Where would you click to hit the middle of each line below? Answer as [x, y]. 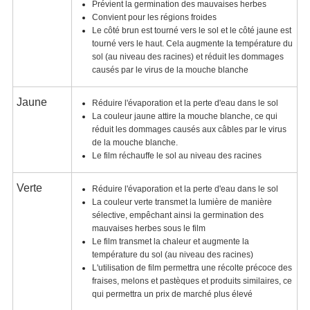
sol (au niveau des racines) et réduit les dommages [188, 56]
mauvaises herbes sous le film [148, 228]
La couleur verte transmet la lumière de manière [182, 202]
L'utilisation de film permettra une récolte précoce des [192, 267]
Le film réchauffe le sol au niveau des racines [176, 155]
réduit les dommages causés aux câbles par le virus [189, 129]
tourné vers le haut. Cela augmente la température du [192, 43]
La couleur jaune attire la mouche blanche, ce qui [184, 116]
